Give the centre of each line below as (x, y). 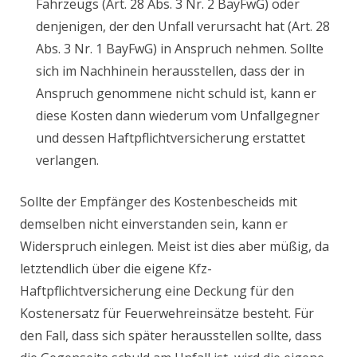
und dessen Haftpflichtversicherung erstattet (171, 138)
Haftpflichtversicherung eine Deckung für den (157, 291)
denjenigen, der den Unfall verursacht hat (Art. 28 (183, 27)
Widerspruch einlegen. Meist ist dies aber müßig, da (175, 247)
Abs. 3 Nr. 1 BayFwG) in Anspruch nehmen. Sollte (180, 49)
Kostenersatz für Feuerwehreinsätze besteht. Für (167, 314)
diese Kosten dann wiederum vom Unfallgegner (178, 116)
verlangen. (67, 161)
